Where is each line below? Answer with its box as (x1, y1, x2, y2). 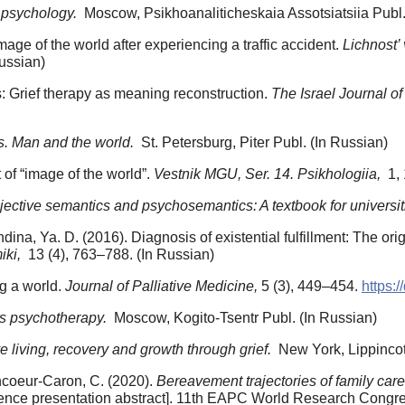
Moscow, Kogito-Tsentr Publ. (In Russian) (110, 310, 377, 326)
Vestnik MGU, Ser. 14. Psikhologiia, (154, 166, 384, 183)
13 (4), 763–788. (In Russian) (24, 247, 214, 263)
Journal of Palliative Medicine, (65, 278, 261, 295)
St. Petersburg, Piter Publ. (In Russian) (137, 135, 388, 151)
